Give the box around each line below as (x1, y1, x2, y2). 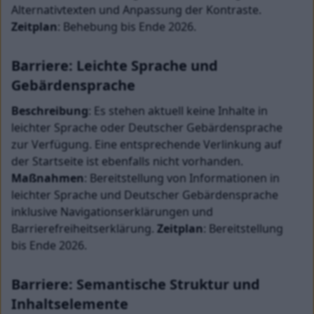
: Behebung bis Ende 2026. (57, 19, 196, 34)
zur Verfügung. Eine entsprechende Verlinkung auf (11, 137, 285, 152)
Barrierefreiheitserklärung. (11, 221, 157, 236)
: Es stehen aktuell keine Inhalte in (88, 103, 271, 118)
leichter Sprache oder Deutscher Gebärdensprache (11, 120, 285, 135)
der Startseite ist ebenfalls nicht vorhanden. (11, 153, 246, 169)
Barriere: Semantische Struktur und (11, 275, 264, 294)
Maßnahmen (11, 170, 84, 186)
